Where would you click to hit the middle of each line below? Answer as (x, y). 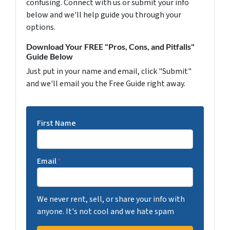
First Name (56, 123)
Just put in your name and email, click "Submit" (109, 71)
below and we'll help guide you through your (104, 15)
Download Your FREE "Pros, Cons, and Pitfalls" (110, 46)
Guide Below (50, 56)
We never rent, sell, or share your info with (111, 199)
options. (41, 27)
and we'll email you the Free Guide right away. (106, 83)
